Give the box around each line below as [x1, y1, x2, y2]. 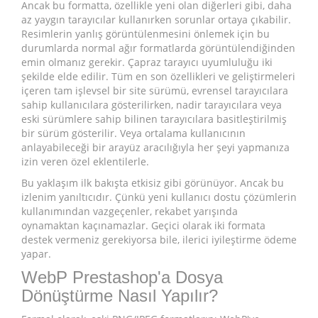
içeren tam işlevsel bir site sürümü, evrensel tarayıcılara [21, 84, 288, 98]
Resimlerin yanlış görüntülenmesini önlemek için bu [21, 27, 270, 41]
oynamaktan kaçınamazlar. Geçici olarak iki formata [21, 219, 265, 233]
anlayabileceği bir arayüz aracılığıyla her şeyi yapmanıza [21, 141, 290, 155]
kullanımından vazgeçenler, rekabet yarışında [21, 204, 238, 219]
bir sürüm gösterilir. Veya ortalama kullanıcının [21, 126, 246, 141]
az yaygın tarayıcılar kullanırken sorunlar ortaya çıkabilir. [21, 13, 291, 27]
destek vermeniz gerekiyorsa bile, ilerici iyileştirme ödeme [21, 233, 297, 247]
